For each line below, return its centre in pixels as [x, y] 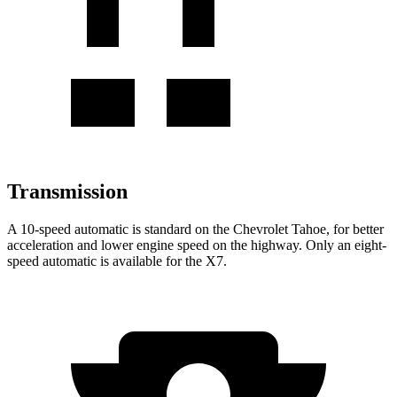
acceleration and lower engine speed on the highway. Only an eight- [197, 245]
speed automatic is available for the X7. [117, 261]
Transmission [67, 191]
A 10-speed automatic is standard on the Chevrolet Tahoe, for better [195, 229]
